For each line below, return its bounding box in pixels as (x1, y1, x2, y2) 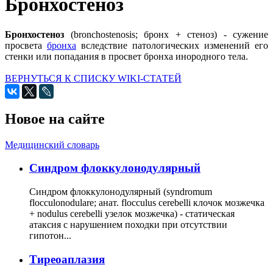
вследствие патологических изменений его (76, 40, 268, 51)
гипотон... (29, 230, 71, 241)
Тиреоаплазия (29, 252, 105, 266)
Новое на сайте (5, 110, 105, 127)
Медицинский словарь (5, 139, 99, 150)
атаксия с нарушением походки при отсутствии (29, 219, 227, 230)
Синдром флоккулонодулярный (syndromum (29, 186, 212, 197)
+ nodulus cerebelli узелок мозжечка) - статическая (29, 208, 235, 219)
